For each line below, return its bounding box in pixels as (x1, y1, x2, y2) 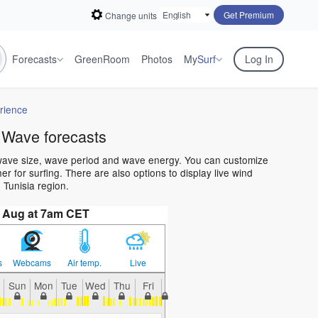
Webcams (12, 256, 51, 269)
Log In (244, 52, 273, 66)
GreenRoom (75, 52, 130, 66)
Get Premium (224, 9, 274, 21)
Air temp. (67, 256, 102, 269)
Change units (105, 9, 157, 21)
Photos (141, 52, 172, 66)
